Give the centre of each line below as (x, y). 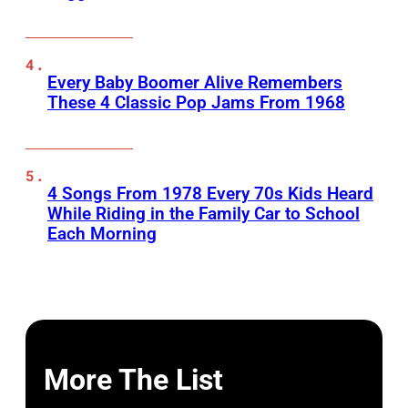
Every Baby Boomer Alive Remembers (195, 83)
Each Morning (102, 234)
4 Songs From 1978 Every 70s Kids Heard (210, 194)
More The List (133, 379)
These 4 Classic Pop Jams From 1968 (196, 103)
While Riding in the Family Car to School (204, 214)
